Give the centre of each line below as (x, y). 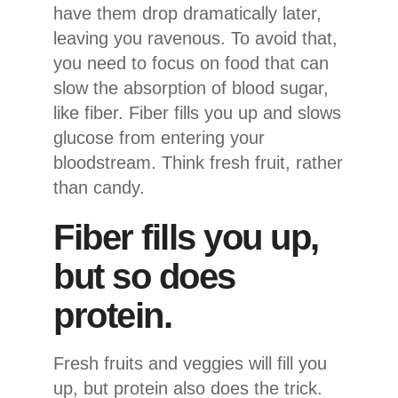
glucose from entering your (159, 138)
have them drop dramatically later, (187, 14)
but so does (144, 277)
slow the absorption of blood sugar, (191, 88)
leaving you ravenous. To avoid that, (195, 39)
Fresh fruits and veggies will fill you (190, 364)
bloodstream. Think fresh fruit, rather (198, 163)
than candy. (99, 188)
